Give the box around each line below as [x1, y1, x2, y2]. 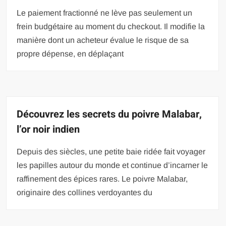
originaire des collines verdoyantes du [17, 188, 153, 197]
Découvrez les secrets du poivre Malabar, [17, 106, 202, 122]
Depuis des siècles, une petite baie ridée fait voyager [17, 147, 206, 156]
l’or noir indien [17, 122, 80, 137]
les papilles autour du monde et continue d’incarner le [17, 160, 208, 169]
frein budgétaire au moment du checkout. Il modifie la [17, 22, 205, 31]
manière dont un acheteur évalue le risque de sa [17, 35, 189, 44]
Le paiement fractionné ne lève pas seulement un [17, 8, 193, 17]
